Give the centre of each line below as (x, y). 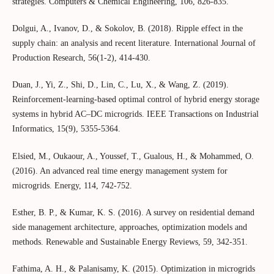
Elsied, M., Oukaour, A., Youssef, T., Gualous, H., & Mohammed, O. (133, 156)
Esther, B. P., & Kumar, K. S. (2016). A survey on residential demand (133, 212)
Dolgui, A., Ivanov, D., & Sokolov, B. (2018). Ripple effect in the (127, 29)
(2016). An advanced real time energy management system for (120, 171)
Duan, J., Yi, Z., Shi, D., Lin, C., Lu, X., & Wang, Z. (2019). (120, 85)
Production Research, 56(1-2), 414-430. (81, 58)
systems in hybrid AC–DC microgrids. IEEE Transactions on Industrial (135, 114)
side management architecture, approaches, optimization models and (129, 227)
